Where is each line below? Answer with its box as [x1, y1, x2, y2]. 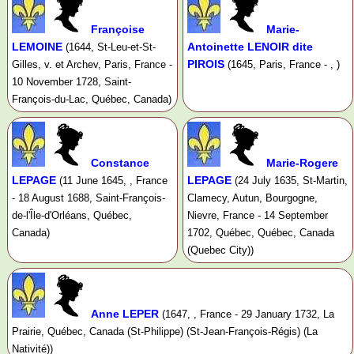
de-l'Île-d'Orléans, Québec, [12, 209, 132, 222]
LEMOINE [12, 40, 62, 54]
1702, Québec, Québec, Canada [186, 227, 334, 239]
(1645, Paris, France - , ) [227, 58, 340, 71]
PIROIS [186, 58, 224, 71]
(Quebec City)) [186, 244, 254, 257]
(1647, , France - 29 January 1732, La [162, 308, 334, 321]
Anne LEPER [91, 307, 159, 321]
